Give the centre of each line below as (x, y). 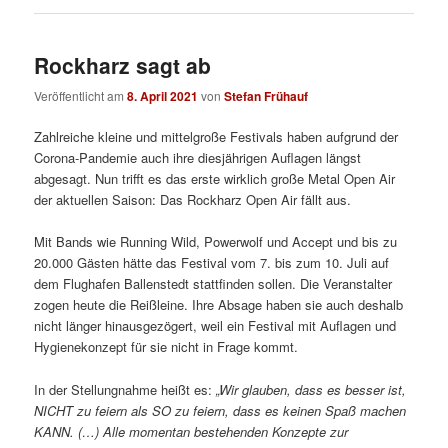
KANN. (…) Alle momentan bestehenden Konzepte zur (191, 431)
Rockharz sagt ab (123, 64)
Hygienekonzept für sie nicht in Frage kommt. (166, 347)
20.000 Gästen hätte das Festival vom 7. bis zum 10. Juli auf (212, 263)
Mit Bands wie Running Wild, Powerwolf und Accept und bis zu (216, 242)
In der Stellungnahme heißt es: (125, 389)
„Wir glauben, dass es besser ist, (311, 389)
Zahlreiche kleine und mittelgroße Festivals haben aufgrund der (216, 137)
